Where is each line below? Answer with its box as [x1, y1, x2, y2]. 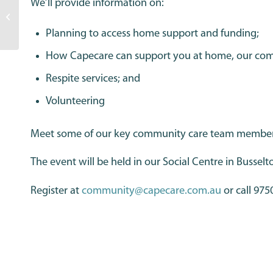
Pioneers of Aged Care [21, 20, 95, 28]
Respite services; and [46, 73, 141, 85]
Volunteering [46, 95, 105, 107]
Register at [30, 185, 82, 197]
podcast [21, 33, 47, 41]
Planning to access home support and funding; [46, 27, 260, 40]
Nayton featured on [21, 7, 85, 15]
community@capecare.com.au [82, 185, 221, 197]
